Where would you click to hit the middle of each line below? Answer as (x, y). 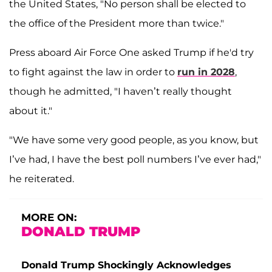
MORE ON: (49, 217)
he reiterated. (42, 178)
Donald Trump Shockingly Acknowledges (126, 265)
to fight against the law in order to (93, 72)
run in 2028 (206, 72)
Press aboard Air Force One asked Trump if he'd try (131, 52)
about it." (31, 110)
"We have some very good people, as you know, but (134, 140)
